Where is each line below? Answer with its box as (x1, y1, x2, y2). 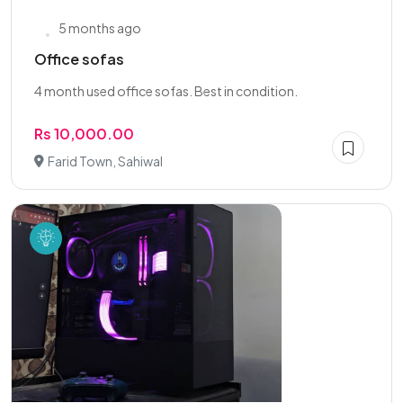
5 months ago (58, 20, 141, 36)
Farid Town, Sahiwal (48, 153, 163, 169)
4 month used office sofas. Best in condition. (34, 83, 298, 99)
